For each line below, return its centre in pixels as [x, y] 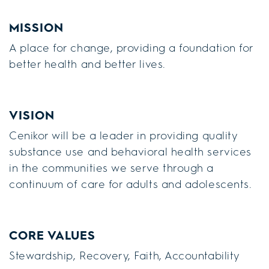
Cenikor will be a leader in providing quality [124, 135]
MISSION [36, 27]
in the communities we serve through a [111, 168]
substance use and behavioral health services [130, 152]
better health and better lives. [87, 64]
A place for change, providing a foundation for [131, 48]
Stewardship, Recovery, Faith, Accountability [125, 255]
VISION [32, 115]
